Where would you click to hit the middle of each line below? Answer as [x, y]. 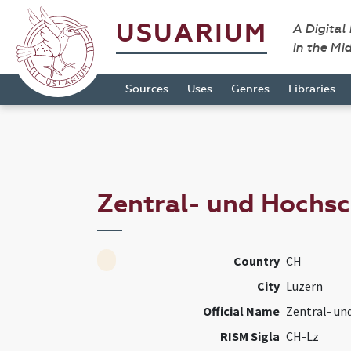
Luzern [304, 286]
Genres [250, 89]
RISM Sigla [250, 337]
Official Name [241, 311]
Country [256, 261]
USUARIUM [192, 33]
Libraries [312, 89]
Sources [147, 89]
